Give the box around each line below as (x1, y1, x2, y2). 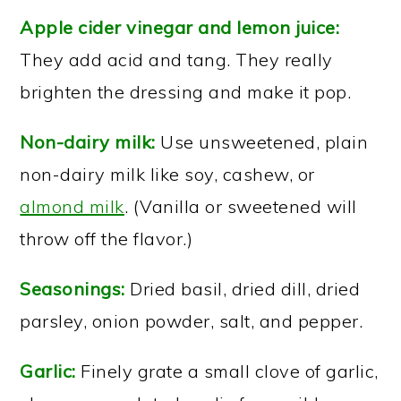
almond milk (20, 195, 124, 218)
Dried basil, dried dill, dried (124, 277, 361, 300)
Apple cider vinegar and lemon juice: (20, 16, 340, 38)
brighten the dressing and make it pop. (20, 81, 352, 103)
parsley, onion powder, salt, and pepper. (20, 310, 363, 332)
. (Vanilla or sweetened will (124, 195, 357, 218)
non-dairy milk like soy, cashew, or (20, 163, 315, 185)
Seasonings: (20, 277, 125, 300)
